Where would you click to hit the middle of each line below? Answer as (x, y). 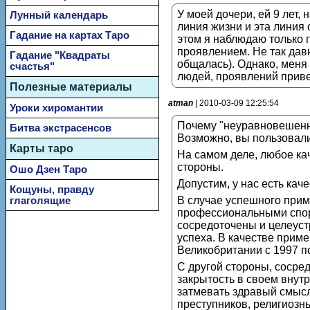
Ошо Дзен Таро (48, 170)
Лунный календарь (59, 15)
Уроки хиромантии (56, 108)
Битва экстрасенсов (61, 128)
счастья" (32, 66)
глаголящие (40, 201)
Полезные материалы (71, 87)
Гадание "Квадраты (60, 55)
